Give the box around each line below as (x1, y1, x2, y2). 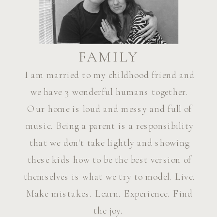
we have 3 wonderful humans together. (30, 86, 189, 98)
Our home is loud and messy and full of (27, 103, 192, 115)
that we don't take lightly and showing (29, 137, 190, 149)
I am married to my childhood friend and (24, 69, 195, 81)
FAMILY (78, 48, 139, 66)
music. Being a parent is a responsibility (25, 120, 194, 132)
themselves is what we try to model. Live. (23, 170, 196, 183)
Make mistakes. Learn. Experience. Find (26, 187, 193, 200)
